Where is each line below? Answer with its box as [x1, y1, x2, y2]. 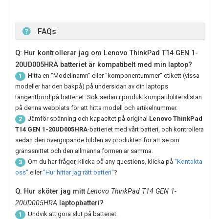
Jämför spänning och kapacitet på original [28, 115, 149, 123]
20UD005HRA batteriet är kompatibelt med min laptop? [15, 61, 192, 69]
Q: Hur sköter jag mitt [15, 187, 87, 196]
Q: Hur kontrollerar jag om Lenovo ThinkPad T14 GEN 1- [15, 49, 198, 57]
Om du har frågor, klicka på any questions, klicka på [28, 158, 175, 166]
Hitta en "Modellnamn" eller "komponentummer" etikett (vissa [28, 72, 199, 80]
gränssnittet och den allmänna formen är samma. [15, 147, 153, 155]
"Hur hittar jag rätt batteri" [43, 169, 114, 176]
